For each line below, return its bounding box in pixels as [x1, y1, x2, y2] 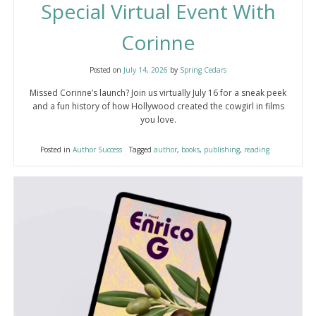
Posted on [90, 64, 123, 75]
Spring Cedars [180, 64, 226, 75]
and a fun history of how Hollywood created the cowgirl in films [32, 99, 284, 112]
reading [243, 144, 269, 154]
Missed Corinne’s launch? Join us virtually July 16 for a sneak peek [30, 86, 286, 99]
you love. [140, 113, 176, 126]
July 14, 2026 [123, 64, 168, 75]
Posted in [39, 144, 73, 154]
